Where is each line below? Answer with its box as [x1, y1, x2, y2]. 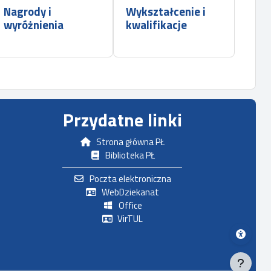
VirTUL [117, 212, 143, 226]
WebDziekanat [101, 185, 159, 199]
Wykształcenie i [125, 3, 206, 20]
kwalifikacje [125, 16, 187, 33]
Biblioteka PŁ [105, 148, 155, 162]
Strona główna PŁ [96, 135, 165, 149]
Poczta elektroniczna [89, 172, 171, 186]
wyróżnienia [4, 16, 64, 33]
